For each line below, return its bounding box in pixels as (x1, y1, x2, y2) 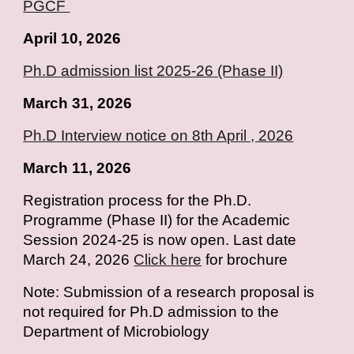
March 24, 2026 (23, 251, 134, 269)
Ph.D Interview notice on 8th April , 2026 (23, 127, 294, 145)
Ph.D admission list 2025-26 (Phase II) (23, 62, 284, 80)
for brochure (201, 251, 288, 269)
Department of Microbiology (23, 323, 210, 341)
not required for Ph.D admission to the (23, 303, 280, 321)
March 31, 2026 (23, 95, 133, 112)
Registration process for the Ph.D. (23, 192, 252, 209)
